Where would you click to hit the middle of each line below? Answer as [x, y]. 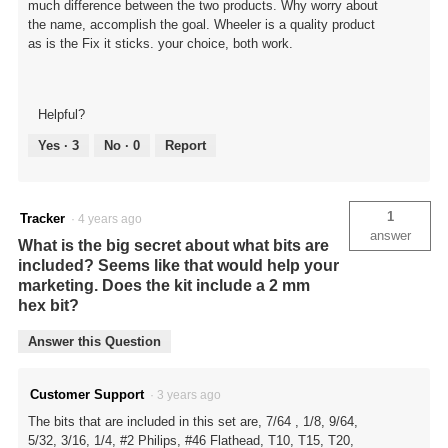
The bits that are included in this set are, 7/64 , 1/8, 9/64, [193, 422]
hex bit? [48, 306]
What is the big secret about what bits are [173, 246]
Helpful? [61, 115]
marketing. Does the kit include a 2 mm [164, 286]
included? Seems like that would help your [178, 266]
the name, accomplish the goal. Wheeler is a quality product [201, 25]
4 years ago [113, 219]
